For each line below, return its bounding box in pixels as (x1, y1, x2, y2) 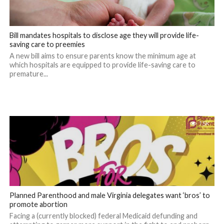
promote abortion (9, 200, 67, 208)
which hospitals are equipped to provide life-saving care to (9, 60, 195, 69)
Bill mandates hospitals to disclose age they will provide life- (9, 31, 199, 39)
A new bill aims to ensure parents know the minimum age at (9, 51, 196, 60)
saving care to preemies (9, 40, 85, 48)
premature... (9, 69, 48, 78)
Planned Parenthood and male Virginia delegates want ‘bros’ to (9, 191, 210, 199)
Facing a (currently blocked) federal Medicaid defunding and (9, 211, 197, 220)
